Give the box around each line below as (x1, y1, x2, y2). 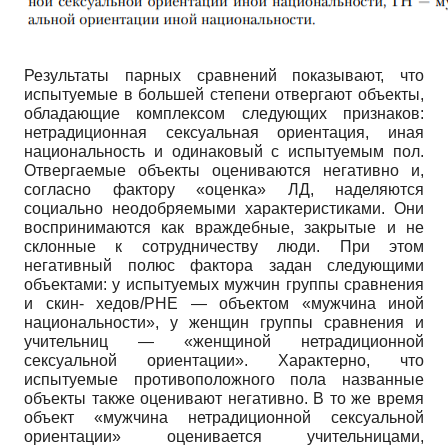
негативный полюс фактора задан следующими (24, 256, 424, 274)
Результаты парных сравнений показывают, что (24, 66, 424, 84)
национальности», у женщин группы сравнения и (24, 313, 424, 331)
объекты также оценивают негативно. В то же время (24, 389, 424, 407)
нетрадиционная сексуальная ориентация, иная (24, 123, 424, 141)
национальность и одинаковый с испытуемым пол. (24, 142, 424, 160)
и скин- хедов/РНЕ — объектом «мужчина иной (24, 294, 424, 312)
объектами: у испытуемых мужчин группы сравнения (24, 275, 424, 293)
